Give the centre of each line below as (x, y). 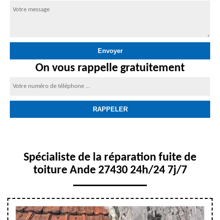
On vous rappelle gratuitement (110, 68)
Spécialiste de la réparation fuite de (110, 158)
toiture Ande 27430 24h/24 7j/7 (110, 170)
